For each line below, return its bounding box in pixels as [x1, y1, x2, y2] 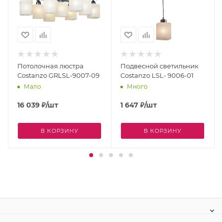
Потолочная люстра [17, 61, 84, 70]
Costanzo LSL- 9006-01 [120, 71, 194, 79]
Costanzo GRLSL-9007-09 [17, 71, 100, 79]
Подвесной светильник [120, 61, 199, 70]
